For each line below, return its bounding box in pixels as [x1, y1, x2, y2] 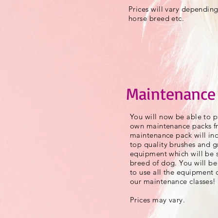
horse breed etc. [128, 14, 184, 23]
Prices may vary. [130, 195, 185, 204]
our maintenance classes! [130, 177, 216, 186]
